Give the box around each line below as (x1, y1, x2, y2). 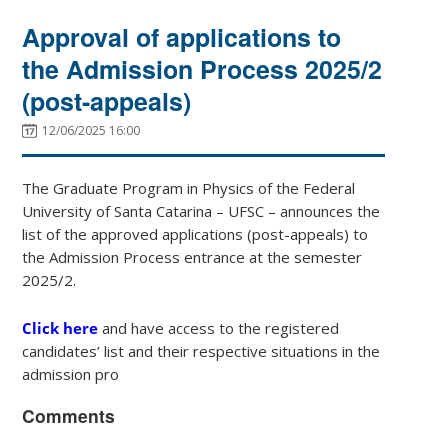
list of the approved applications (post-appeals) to (22, 223, 369, 244)
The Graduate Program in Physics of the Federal (22, 177, 356, 198)
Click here (22, 317, 99, 338)
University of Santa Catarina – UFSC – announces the (22, 200, 381, 221)
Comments (22, 402, 116, 428)
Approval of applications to (22, 18, 342, 55)
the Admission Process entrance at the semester (22, 246, 363, 267)
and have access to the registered (98, 317, 340, 338)
